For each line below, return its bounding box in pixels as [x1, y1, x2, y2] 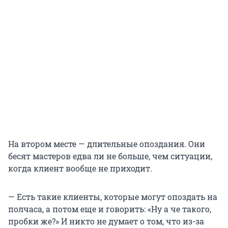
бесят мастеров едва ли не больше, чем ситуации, [8, 151, 212, 162]
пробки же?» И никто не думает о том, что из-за [8, 216, 204, 227]
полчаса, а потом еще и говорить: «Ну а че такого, [8, 204, 211, 215]
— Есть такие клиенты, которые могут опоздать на [8, 191, 217, 203]
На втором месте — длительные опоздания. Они [8, 138, 205, 150]
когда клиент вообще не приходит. [8, 163, 152, 174]
